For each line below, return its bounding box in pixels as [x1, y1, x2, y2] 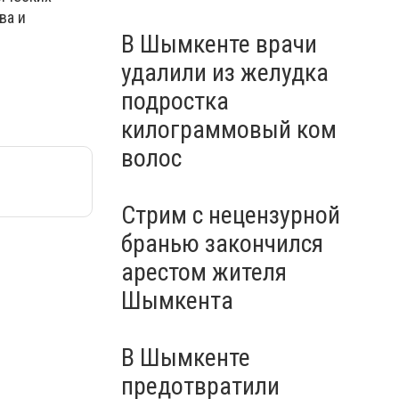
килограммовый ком [121, 115, 337, 144]
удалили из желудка [121, 58, 329, 87]
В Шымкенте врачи [121, 29, 317, 59]
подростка [121, 86, 229, 116]
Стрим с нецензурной [121, 200, 340, 230]
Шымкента [121, 286, 233, 315]
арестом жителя [121, 257, 287, 287]
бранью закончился [121, 229, 323, 258]
